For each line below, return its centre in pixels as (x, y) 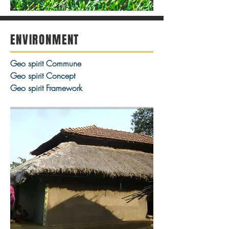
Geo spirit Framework (46, 88)
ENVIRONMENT (45, 40)
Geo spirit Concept (43, 76)
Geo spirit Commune (46, 63)
